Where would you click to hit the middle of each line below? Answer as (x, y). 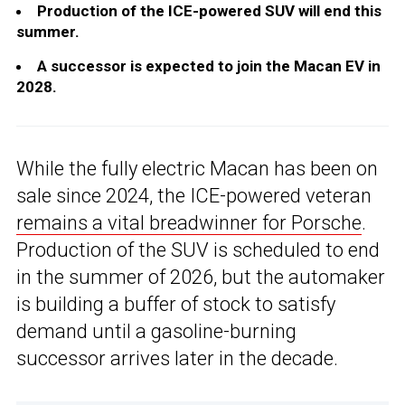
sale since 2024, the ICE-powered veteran (194, 196)
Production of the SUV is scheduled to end (198, 250)
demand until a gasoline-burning (156, 332)
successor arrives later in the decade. (177, 359)
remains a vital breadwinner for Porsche (189, 223)
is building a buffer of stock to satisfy (176, 305)
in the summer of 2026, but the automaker (201, 278)
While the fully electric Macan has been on (197, 169)
